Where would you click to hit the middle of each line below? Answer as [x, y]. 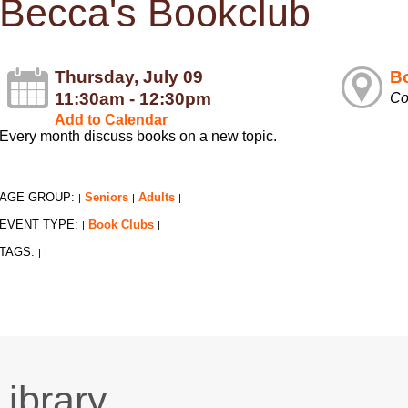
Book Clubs [121, 224]
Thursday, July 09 [129, 77]
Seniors [107, 197]
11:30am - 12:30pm [133, 99]
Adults [157, 197]
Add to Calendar [112, 120]
